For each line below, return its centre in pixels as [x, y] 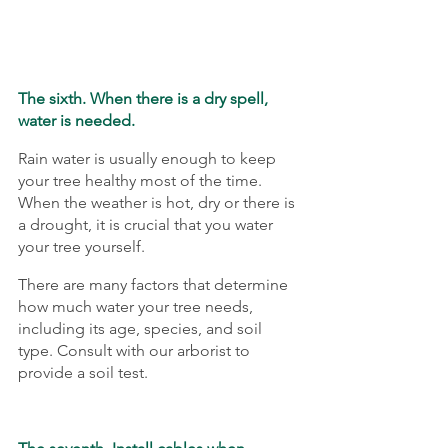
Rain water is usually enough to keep [149, 158]
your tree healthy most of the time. [142, 180]
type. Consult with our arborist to [136, 350]
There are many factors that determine [155, 284]
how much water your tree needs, [137, 306]
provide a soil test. [83, 372]
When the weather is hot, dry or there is [158, 202]
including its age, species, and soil [142, 328]
